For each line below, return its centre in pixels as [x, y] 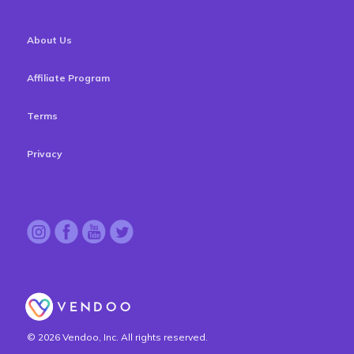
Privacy [45, 154]
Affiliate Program [68, 78]
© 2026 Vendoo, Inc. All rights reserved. [117, 337]
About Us [49, 40]
